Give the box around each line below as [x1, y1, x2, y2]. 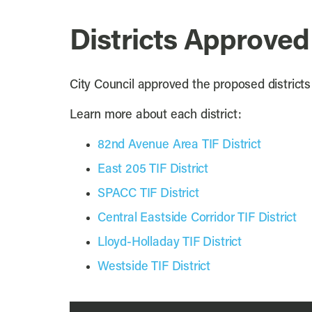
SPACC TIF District [97, 187, 199, 201]
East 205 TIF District [97, 163, 209, 177]
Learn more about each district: [69, 109, 242, 123]
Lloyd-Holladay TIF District [97, 236, 242, 250]
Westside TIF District [97, 260, 211, 274]
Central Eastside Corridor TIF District [97, 212, 297, 226]
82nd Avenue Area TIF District [97, 139, 261, 153]
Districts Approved [69, 28, 310, 57]
